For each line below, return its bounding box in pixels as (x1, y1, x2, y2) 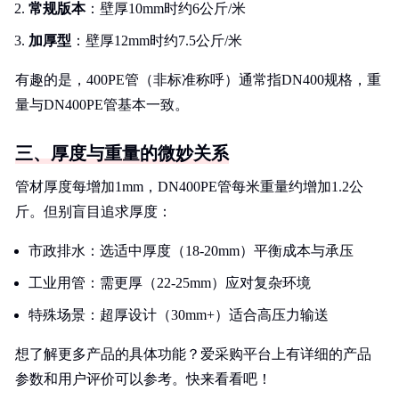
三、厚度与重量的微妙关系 (15, 143, 229, 163)
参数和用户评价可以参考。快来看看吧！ (15, 371, 272, 387)
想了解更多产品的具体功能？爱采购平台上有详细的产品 (15, 346, 371, 362)
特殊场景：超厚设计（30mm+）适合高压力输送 (28, 307, 329, 322)
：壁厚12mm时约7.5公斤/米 (71, 33, 242, 48)
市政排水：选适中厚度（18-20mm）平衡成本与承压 (28, 243, 354, 258)
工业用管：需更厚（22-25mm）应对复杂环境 (28, 275, 311, 290)
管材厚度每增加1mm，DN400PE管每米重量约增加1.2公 (15, 179, 363, 194)
